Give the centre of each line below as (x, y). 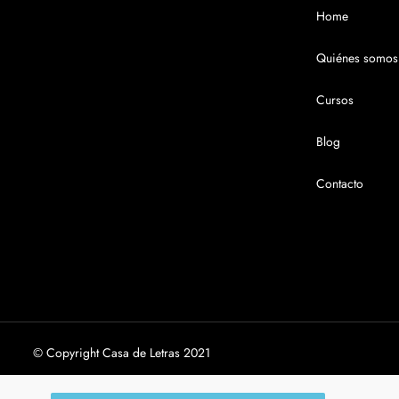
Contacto (339, 183)
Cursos (334, 100)
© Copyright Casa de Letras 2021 (122, 353)
